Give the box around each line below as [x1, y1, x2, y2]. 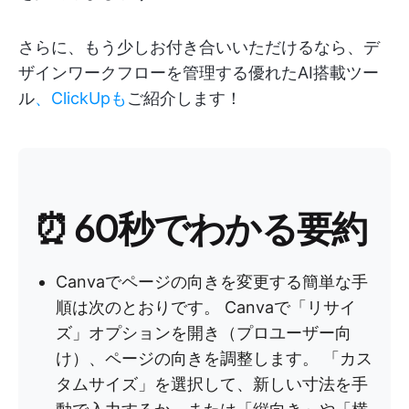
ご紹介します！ [127, 89, 242, 108]
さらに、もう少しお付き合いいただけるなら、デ [18, 37, 380, 57]
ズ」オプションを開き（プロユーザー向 [56, 323, 351, 342]
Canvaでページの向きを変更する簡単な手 [56, 272, 368, 291]
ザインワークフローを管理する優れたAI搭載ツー [18, 63, 379, 82]
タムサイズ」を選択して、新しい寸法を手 [56, 374, 368, 393]
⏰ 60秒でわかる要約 [34, 204, 367, 250]
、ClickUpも [35, 89, 127, 108]
